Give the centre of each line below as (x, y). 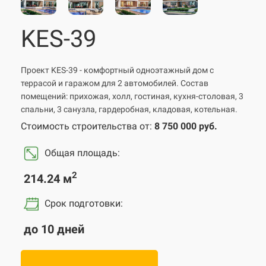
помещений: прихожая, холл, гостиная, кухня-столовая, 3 (132, 96)
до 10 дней (54, 229)
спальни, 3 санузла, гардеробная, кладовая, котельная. (129, 109)
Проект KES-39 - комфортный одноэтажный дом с (117, 70)
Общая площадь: (83, 153)
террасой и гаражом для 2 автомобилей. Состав (115, 83)
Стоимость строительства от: (88, 126)
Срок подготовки (83, 203)
